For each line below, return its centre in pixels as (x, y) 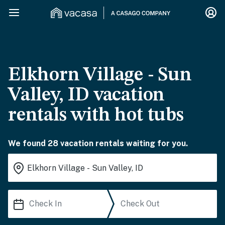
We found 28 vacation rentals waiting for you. (98, 143)
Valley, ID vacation (87, 95)
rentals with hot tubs (96, 116)
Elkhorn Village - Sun (100, 75)
